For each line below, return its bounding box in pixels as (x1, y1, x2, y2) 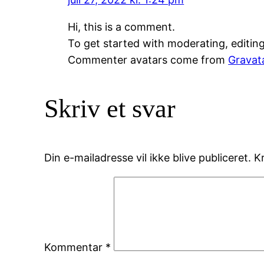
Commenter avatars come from (68, 54, 229, 67)
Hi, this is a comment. (68, 21, 176, 34)
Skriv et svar (44, 94, 176, 124)
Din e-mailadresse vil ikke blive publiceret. (44, 151, 252, 164)
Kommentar (44, 241, 106, 254)
